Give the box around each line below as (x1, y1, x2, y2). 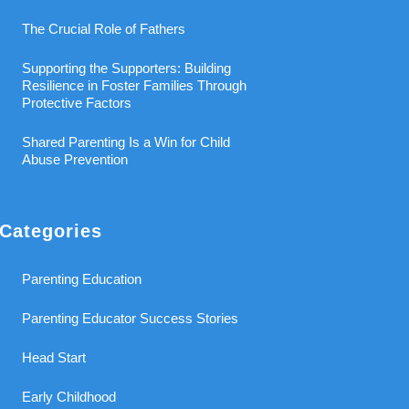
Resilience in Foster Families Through (22, 78, 247, 93)
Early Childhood (22, 389, 117, 404)
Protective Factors (22, 95, 132, 110)
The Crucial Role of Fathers (22, 21, 186, 37)
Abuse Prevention (22, 152, 129, 167)
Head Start (22, 350, 87, 365)
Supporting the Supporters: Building (22, 60, 232, 76)
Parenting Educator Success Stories (22, 310, 239, 326)
